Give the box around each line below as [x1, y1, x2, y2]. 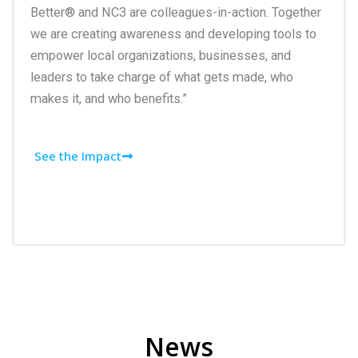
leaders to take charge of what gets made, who [30, 69, 293, 85]
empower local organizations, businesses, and [30, 47, 291, 63]
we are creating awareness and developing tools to [30, 26, 316, 42]
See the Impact [34, 148, 121, 165]
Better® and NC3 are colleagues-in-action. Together [30, 4, 321, 20]
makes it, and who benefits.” [30, 90, 187, 106]
